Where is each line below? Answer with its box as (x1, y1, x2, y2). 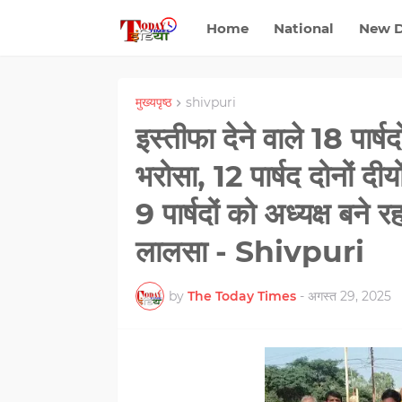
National (273, 19, 334, 37)
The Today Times (187, 287, 296, 304)
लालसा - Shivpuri (135, 233, 364, 270)
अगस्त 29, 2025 (307, 287, 391, 304)
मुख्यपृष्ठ (135, 94, 171, 110)
